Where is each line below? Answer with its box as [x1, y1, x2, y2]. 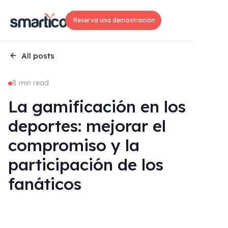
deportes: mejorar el [8, 116, 166, 136]
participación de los [8, 154, 163, 175]
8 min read [12, 78, 49, 88]
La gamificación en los [8, 96, 186, 117]
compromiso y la [8, 135, 139, 155]
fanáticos [8, 174, 81, 194]
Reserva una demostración [72, 16, 155, 24]
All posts [21, 50, 54, 61]
